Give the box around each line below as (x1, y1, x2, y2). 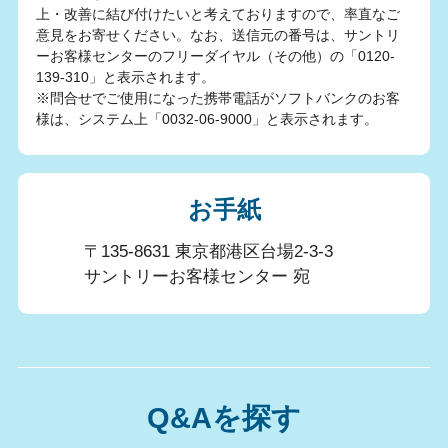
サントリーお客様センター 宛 (83, 266, 310, 286)
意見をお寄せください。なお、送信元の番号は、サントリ (35, 26, 400, 43)
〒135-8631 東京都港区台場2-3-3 (83, 241, 333, 261)
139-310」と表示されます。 (35, 68, 215, 85)
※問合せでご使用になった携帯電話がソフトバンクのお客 (35, 89, 400, 106)
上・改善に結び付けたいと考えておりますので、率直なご (35, 5, 400, 22)
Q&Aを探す (147, 402, 301, 435)
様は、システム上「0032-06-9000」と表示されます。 (35, 110, 378, 127)
